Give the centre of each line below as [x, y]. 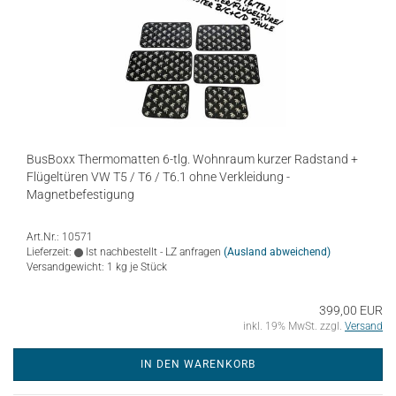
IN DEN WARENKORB [198, 364]
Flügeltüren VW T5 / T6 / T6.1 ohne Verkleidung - [158, 177]
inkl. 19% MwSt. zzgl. [294, 326]
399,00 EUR [351, 310]
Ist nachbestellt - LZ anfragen [152, 252]
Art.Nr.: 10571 [60, 237]
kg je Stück [140, 267]
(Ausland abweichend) [277, 252]
